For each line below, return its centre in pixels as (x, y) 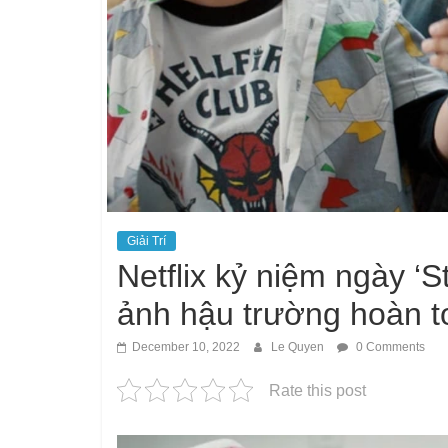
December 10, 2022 (186, 346)
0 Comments (389, 346)
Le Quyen (299, 346)
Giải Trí (146, 240)
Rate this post (317, 390)
